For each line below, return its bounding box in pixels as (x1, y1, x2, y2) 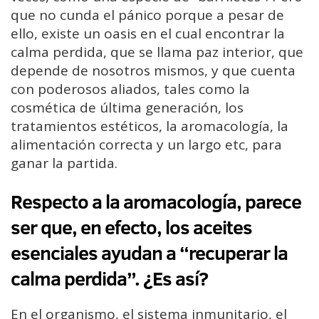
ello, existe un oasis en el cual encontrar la (11, 24, 285, 43)
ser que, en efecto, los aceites (11, 213, 252, 241)
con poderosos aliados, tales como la (11, 80, 250, 99)
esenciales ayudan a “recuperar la (11, 239, 288, 266)
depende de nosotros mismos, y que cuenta (11, 61, 296, 80)
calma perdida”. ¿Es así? (11, 264, 208, 292)
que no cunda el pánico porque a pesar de (11, 6, 284, 25)
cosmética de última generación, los (11, 98, 244, 117)
